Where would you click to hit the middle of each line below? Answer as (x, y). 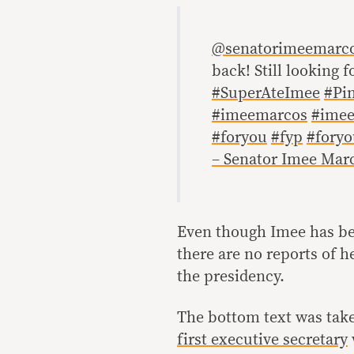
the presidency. (231, 276)
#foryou (239, 137)
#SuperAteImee (266, 93)
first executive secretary (262, 339)
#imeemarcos (260, 115)
